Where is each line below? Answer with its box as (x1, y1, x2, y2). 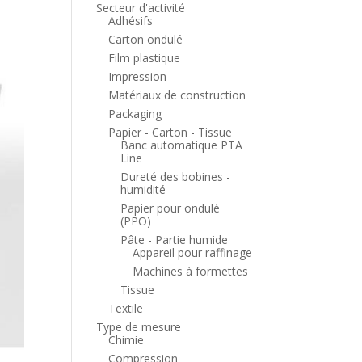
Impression (108, 69, 167, 84)
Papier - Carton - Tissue (108, 124, 233, 140)
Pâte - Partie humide (120, 232, 229, 247)
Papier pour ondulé (120, 200, 221, 216)
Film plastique (108, 50, 181, 65)
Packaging (108, 106, 162, 121)
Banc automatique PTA (120, 137, 243, 153)
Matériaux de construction (108, 87, 246, 103)
